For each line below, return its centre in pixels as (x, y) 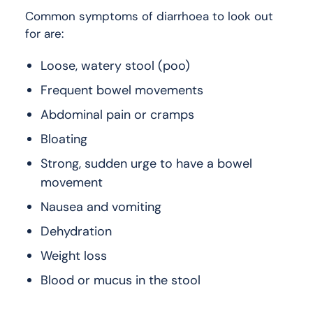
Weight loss (74, 255)
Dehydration (76, 231)
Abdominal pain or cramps (117, 114)
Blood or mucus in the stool (121, 280)
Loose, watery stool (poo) (115, 65)
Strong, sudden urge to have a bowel (146, 163)
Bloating (64, 139)
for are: (44, 33)
